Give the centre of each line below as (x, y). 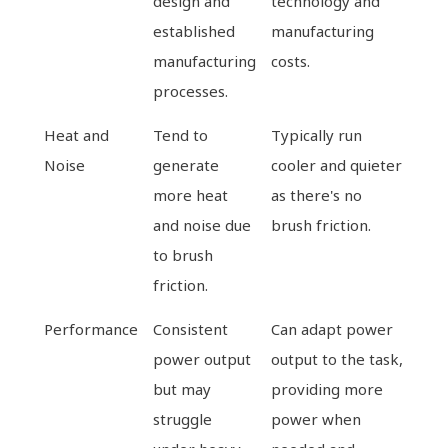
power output (202, 358)
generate (186, 164)
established (194, 30)
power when (316, 418)
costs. (291, 60)
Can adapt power (332, 328)
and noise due (202, 224)
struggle (183, 418)
